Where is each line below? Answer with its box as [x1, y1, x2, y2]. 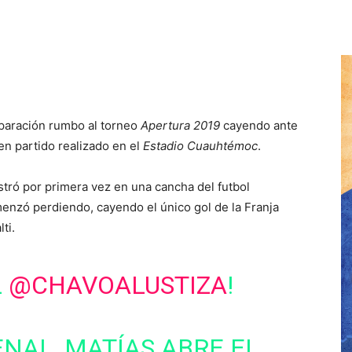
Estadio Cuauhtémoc [143, 138, 258, 153]
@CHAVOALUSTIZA [8, 270, 227, 300]
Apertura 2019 [141, 118, 220, 133]
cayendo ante [220, 118, 298, 133]
